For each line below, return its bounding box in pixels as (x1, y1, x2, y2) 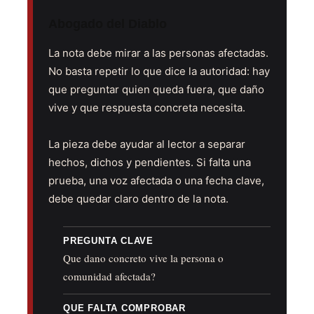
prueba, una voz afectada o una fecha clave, (48, 174, 264, 188)
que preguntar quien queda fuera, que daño (48, 83, 264, 97)
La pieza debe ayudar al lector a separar (48, 137, 245, 151)
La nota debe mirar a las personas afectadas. (48, 46, 268, 60)
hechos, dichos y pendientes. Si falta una (48, 156, 251, 170)
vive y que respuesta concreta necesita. (48, 101, 245, 115)
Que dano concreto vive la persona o (63, 251, 224, 266)
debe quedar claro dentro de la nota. (48, 192, 228, 206)
